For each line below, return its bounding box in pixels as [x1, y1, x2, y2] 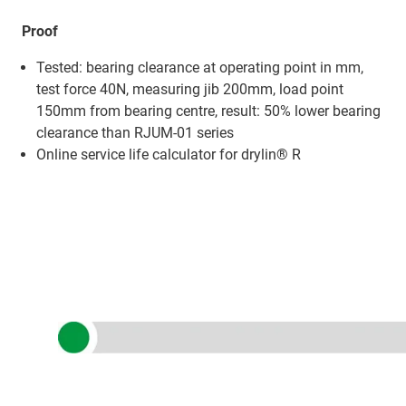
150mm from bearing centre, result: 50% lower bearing [36, 101, 381, 120]
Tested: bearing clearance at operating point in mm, [36, 58, 363, 76]
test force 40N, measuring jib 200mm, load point [36, 80, 343, 98]
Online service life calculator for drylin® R [36, 145, 301, 163]
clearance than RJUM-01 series [36, 123, 234, 141]
